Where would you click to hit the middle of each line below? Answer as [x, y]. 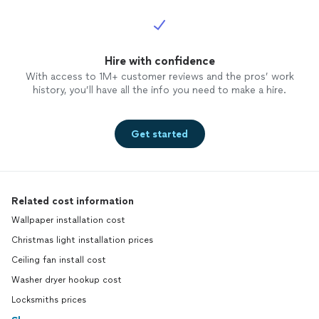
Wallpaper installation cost [68, 220]
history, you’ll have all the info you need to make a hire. [159, 90]
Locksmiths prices [49, 300]
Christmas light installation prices [82, 240]
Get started [159, 134]
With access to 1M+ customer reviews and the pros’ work [159, 77]
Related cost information [73, 202]
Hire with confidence [159, 61]
